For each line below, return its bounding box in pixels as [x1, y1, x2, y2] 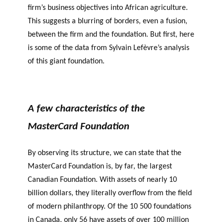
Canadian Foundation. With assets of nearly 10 [28, 175, 177, 184]
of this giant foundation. [28, 57, 105, 65]
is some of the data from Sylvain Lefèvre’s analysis [28, 44, 189, 52]
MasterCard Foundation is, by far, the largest [28, 162, 172, 170]
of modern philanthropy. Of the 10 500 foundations [28, 202, 191, 211]
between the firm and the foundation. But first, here [28, 30, 194, 39]
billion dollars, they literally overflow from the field [28, 189, 192, 197]
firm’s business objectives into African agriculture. [28, 3, 188, 12]
